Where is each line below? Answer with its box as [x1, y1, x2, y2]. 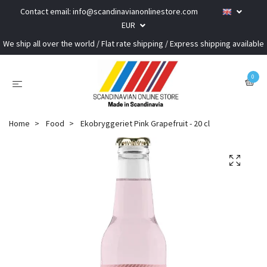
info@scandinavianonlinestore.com [73, 6, 198, 17]
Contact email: [20, 6, 73, 17]
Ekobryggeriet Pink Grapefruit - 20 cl [79, 117, 210, 129]
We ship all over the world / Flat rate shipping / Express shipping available [3, 38, 264, 49]
